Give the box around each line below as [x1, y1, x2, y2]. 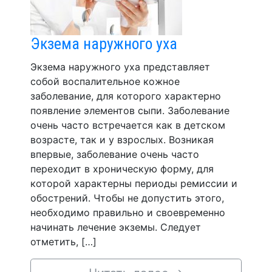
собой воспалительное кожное [30, 75, 180, 87]
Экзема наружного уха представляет [30, 60, 210, 73]
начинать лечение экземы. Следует [30, 220, 201, 233]
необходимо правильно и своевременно [30, 206, 225, 219]
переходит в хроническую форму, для [30, 162, 214, 175]
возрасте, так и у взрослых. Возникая [30, 133, 214, 146]
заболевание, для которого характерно [30, 89, 221, 102]
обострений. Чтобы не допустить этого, [30, 191, 224, 204]
